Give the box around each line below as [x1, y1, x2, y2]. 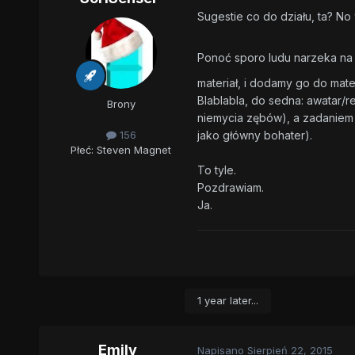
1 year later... [197, 293, 258, 307]
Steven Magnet [97, 143, 172, 157]
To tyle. [197, 162, 236, 177]
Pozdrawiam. [197, 180, 264, 194]
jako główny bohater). [197, 128, 312, 142]
